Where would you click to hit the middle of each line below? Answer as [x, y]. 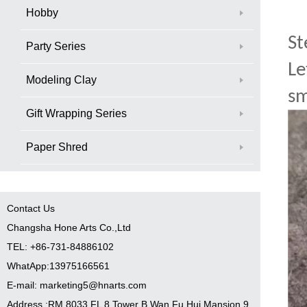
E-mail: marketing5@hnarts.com [77, 285]
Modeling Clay [61, 79]
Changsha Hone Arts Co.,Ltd [69, 227]
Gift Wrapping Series [76, 113]
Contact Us [31, 208]
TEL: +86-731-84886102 [60, 246]
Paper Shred [57, 147]
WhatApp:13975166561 [58, 266]
